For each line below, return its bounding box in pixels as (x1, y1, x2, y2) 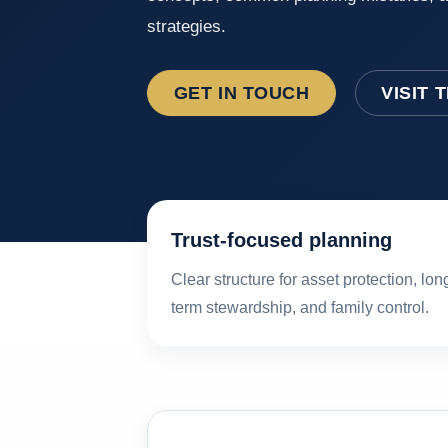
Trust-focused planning (171, 228, 392, 251)
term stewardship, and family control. (171, 298, 429, 316)
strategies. (147, 15, 226, 36)
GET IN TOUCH (173, 81, 310, 103)
